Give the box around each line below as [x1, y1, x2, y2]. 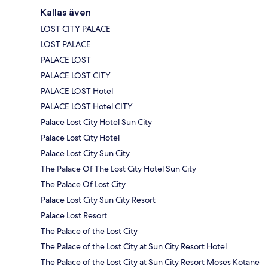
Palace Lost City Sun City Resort [41, 194, 156, 205]
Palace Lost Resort [41, 209, 107, 221]
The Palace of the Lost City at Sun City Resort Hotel [41, 240, 227, 252]
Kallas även [41, 6, 91, 18]
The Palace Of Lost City [41, 178, 126, 190]
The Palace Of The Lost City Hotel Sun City [41, 163, 196, 174]
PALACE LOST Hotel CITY [41, 100, 133, 112]
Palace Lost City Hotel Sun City [41, 116, 152, 127]
